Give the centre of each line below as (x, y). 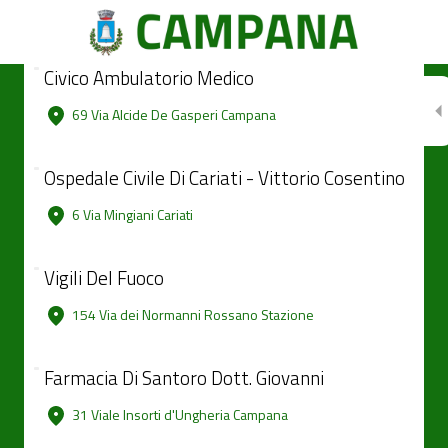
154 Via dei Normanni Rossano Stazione (193, 314)
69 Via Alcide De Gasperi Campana (174, 114)
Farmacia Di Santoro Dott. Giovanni (184, 377)
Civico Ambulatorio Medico (149, 77)
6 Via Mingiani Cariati (132, 214)
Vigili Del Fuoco (104, 277)
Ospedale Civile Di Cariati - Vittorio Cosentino (224, 177)
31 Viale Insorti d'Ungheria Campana (180, 414)
